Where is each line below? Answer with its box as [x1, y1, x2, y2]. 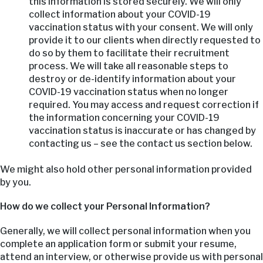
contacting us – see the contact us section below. [28, 137, 252, 149]
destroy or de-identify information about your [28, 73, 236, 85]
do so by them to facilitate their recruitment [28, 47, 230, 59]
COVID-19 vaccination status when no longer [28, 86, 228, 97]
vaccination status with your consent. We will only [28, 21, 253, 33]
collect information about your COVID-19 [28, 8, 211, 20]
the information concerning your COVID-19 [28, 112, 220, 123]
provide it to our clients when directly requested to [28, 34, 261, 46]
